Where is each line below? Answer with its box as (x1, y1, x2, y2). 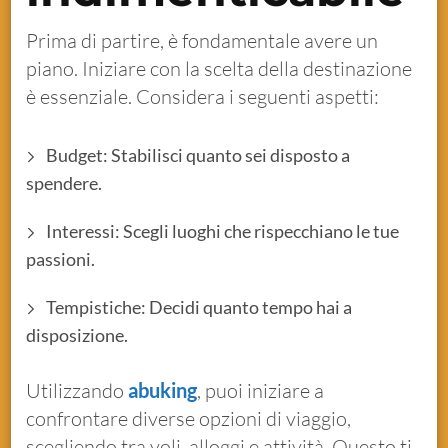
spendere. (26, 171, 103, 194)
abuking (128, 377, 198, 402)
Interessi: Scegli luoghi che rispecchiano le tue (46, 219, 400, 242)
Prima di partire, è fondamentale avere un (26, 27, 379, 53)
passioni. (26, 247, 96, 270)
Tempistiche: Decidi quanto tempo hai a (46, 295, 353, 318)
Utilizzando (26, 377, 129, 403)
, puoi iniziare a (197, 377, 325, 403)
